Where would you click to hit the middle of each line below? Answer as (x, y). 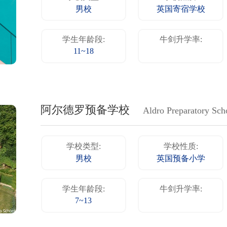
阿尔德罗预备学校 (85, 110)
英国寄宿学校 (181, 10)
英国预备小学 (181, 159)
